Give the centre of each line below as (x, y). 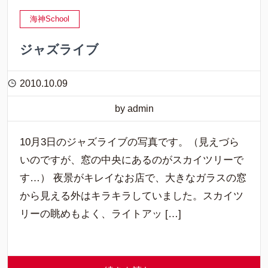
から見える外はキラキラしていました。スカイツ (132, 196)
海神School (50, 19)
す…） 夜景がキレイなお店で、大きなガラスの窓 (133, 178)
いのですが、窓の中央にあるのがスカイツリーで (132, 160)
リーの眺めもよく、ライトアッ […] (100, 214)
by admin (134, 109)
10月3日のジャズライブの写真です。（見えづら (130, 142)
